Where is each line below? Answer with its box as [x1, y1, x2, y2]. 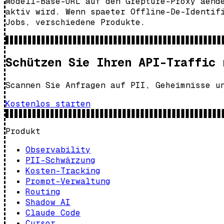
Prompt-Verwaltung [25, 175, 110, 186]
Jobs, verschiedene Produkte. [5, 16, 145, 27]
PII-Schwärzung [25, 154, 95, 165]
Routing [25, 186, 60, 197]
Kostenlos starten [5, 98, 90, 109]
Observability [25, 144, 90, 155]
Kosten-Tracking [25, 165, 100, 176]
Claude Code [25, 207, 80, 218]
